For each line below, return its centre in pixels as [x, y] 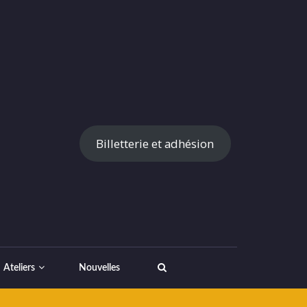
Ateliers [19, 268]
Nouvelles [99, 268]
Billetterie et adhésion [155, 143]
